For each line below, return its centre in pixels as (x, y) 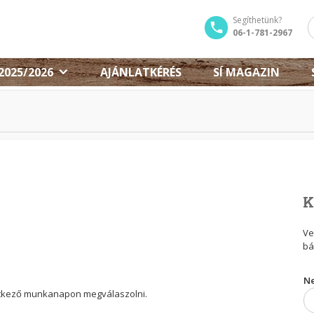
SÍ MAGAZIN (246, 72)
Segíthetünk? (257, 20)
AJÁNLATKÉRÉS (141, 72)
